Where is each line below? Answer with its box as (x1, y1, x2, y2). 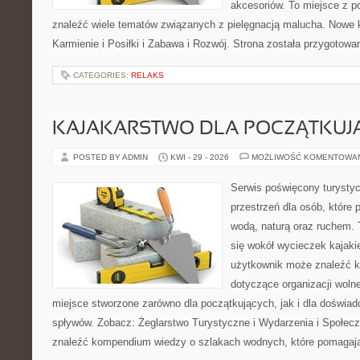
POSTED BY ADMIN (73, 153, 150, 162)
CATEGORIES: (73, 71, 131, 80)
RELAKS (131, 71, 164, 80)
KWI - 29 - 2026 (170, 153, 229, 162)
